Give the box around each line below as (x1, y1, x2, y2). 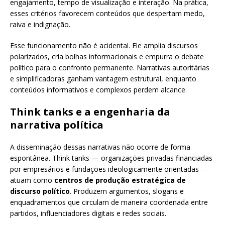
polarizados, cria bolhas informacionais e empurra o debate (10, 52, 204, 62)
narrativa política (10, 118, 103, 132)
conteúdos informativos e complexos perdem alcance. (10, 85, 187, 95)
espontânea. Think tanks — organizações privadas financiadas (10, 153, 212, 163)
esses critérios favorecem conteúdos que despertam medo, (10, 9, 205, 19)
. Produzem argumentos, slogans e (70, 186, 184, 196)
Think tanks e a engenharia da (10, 105, 170, 119)
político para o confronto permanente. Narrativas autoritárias (10, 63, 209, 73)
